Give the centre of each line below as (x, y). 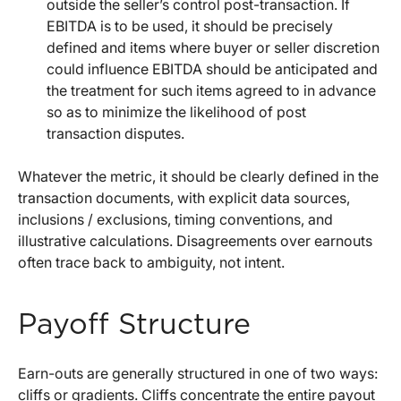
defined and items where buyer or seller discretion (213, 48)
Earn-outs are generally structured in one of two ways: (198, 374)
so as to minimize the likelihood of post (176, 112)
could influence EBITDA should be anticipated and (212, 69)
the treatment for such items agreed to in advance (211, 91)
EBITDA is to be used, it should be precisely (190, 26)
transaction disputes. (115, 134)
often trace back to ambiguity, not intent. (151, 263)
